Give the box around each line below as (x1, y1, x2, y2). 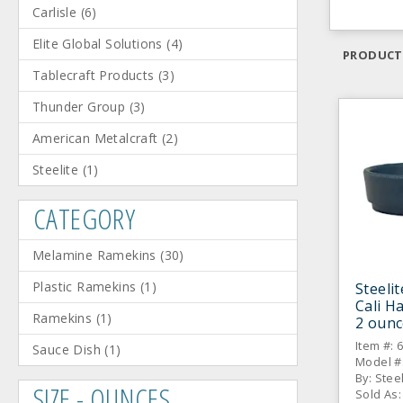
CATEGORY (33, 199, 136, 237)
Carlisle (32, 4, 77, 21)
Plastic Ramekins (32, 278, 137, 295)
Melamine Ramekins (32, 246, 157, 264)
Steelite (32, 161, 79, 178)
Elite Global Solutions (32, 35, 163, 52)
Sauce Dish (32, 341, 101, 358)
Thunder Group (32, 98, 126, 115)
